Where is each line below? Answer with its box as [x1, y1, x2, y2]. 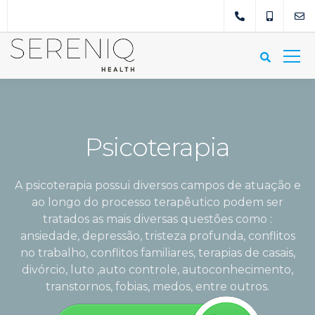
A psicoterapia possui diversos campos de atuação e [14, 179, 301, 192]
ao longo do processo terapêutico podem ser [32, 195, 283, 209]
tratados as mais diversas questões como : [43, 212, 272, 226]
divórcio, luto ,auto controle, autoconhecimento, [22, 263, 293, 276]
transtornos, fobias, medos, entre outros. [46, 280, 269, 293]
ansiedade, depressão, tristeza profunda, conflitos [20, 229, 295, 243]
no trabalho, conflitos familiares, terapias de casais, [20, 246, 295, 259]
